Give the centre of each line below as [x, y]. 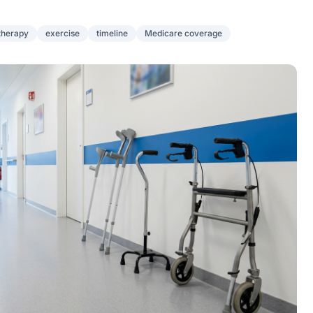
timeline [112, 33]
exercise [63, 33]
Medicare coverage [183, 33]
